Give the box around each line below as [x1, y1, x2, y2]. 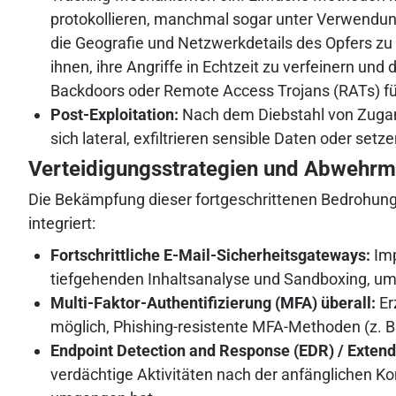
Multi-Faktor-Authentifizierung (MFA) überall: [50, 293, 376, 313]
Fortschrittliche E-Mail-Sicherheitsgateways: [50, 246, 370, 265]
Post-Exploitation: [50, 105, 179, 125]
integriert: [28, 214, 95, 233]
